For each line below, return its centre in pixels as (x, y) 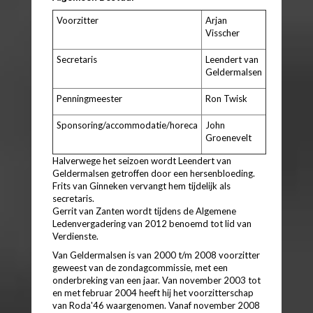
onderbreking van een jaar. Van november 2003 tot (156, 280)
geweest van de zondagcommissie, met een (140, 267)
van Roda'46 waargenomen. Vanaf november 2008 (156, 305)
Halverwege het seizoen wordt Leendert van (142, 160)
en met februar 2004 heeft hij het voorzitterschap (153, 292)
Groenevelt (228, 137)
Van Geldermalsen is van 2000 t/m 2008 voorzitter (156, 255)
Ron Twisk (226, 98)
